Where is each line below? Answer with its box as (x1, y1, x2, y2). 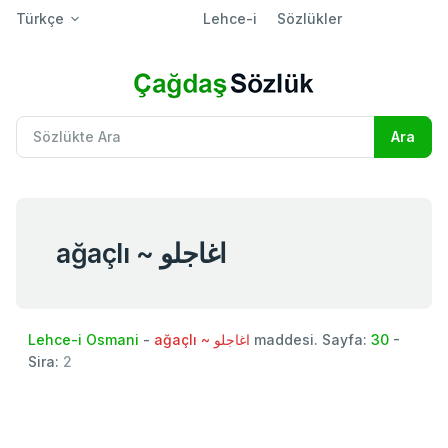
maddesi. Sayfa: (250, 330, 371, 348)
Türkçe (16, 10, 64, 27)
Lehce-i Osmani (28, 330, 139, 348)
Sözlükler (276, 10, 342, 27)
